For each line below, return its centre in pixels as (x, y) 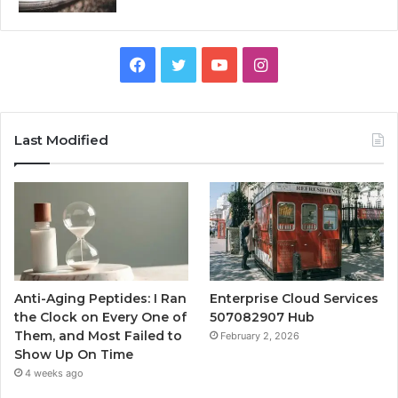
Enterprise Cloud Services (295, 298)
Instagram (304, 64)
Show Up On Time (74, 354)
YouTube (259, 64)
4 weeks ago (54, 373)
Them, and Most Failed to (98, 335)
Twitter (212, 64)
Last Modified (61, 140)
